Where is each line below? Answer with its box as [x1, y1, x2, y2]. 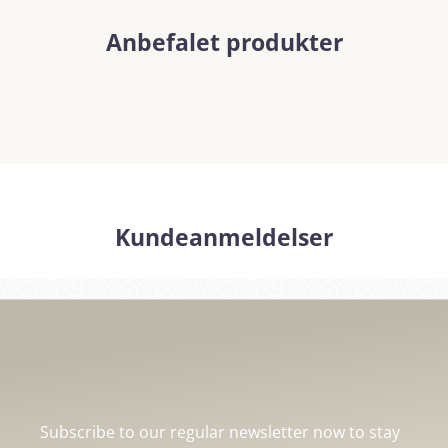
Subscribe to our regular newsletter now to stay [40, 421, 400, 443]
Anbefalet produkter [105, 27, 343, 58]
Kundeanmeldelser [115, 222, 333, 253]
